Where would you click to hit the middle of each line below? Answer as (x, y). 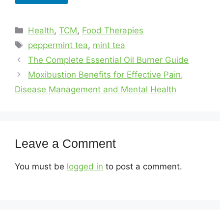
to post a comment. (143, 166)
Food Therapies (113, 30)
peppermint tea (58, 45)
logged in (85, 166)
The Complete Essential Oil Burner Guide (109, 60)
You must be (41, 166)
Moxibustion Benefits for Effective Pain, (106, 74)
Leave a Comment (65, 143)
